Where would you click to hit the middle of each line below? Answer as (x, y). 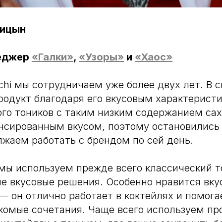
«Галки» (53, 57)
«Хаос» (154, 57)
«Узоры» (101, 57)
